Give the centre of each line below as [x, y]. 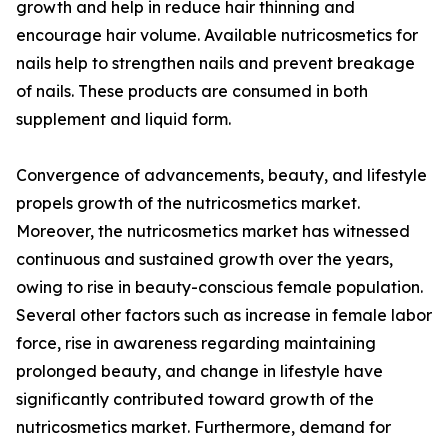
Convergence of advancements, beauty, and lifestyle [221, 175]
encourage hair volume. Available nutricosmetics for [217, 35]
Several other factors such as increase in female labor [224, 315]
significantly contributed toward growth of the [195, 399]
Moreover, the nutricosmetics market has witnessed [213, 231]
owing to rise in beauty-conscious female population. [219, 287]
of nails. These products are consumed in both [192, 91]
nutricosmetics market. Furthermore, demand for [203, 427]
